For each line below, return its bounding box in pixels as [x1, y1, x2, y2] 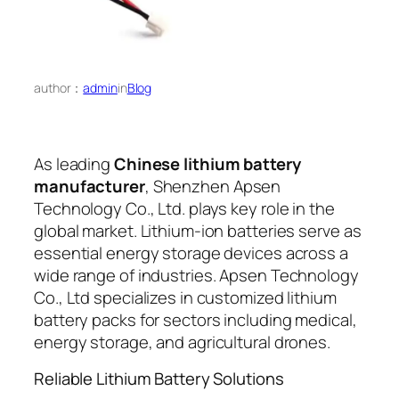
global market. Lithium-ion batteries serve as [34, 218, 362, 242]
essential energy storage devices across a [34, 240, 348, 265]
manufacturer [34, 174, 145, 198]
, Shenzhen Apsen [144, 174, 281, 198]
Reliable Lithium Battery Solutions [34, 367, 284, 391]
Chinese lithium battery [113, 151, 301, 175]
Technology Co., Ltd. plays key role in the [34, 196, 335, 220]
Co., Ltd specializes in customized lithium [34, 285, 337, 309]
